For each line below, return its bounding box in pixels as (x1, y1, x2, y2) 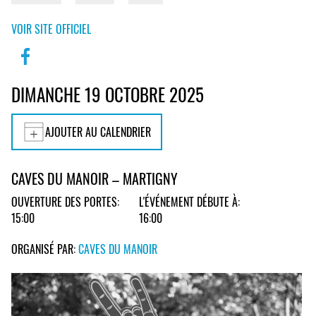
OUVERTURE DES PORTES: (11, 193, 119, 211)
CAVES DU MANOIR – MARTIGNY (11, 168, 178, 190)
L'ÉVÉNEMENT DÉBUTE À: (139, 193, 240, 211)
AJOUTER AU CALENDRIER (45, 123, 151, 140)
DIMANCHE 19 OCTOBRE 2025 (11, 80, 204, 107)
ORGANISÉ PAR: (11, 240, 78, 257)
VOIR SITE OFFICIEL (11, 20, 91, 37)
